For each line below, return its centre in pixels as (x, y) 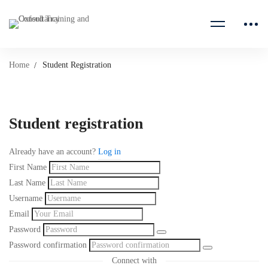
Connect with (134, 261)
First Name (28, 167)
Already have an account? (54, 152)
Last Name (27, 183)
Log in (109, 152)
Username (26, 198)
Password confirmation (48, 245)
